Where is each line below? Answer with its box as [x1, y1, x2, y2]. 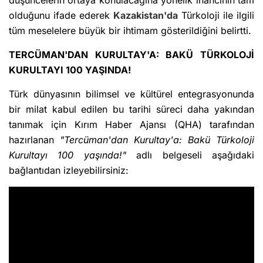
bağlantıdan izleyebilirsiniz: [9, 164, 129, 176]
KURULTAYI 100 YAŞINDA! [9, 63, 131, 76]
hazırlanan [9, 133, 60, 146]
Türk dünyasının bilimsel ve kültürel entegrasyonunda [9, 87, 254, 100]
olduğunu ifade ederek [9, 9, 113, 21]
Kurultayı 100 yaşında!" [9, 149, 126, 161]
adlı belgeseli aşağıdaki [126, 149, 255, 161]
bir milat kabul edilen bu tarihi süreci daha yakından [9, 103, 254, 115]
